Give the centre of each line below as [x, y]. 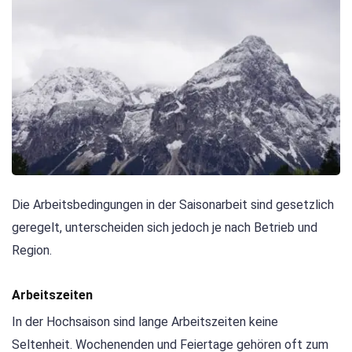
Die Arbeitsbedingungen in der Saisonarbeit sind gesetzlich [173, 204]
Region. [32, 250]
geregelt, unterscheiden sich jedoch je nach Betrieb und [165, 227]
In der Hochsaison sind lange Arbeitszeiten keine [145, 322]
